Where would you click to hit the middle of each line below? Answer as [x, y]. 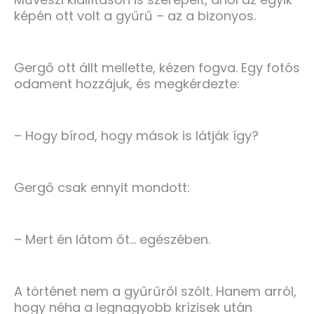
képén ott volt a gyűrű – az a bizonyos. [135, 15]
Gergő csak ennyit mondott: [102, 187]
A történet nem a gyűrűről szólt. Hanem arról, [155, 291]
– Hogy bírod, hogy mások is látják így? [136, 135]
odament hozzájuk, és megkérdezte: [127, 83]
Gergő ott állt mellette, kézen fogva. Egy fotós [157, 67]
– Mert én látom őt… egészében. [112, 239]
